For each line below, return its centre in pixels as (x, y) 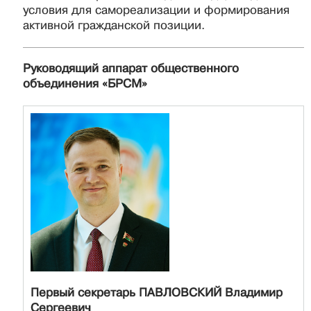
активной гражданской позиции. (114, 26)
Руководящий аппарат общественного (131, 68)
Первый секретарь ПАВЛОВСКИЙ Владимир (157, 292)
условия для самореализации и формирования (156, 10)
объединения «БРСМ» (85, 83)
